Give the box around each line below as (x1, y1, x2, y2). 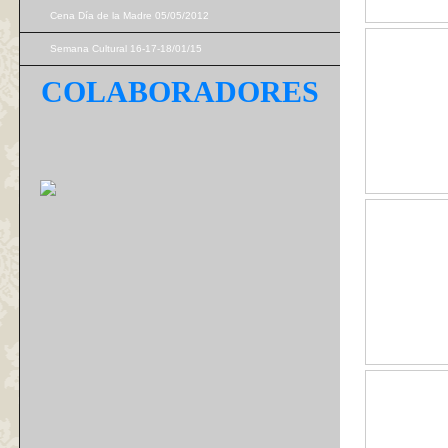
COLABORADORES (41, 75, 319, 108)
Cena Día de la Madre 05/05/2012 (50, 10, 209, 21)
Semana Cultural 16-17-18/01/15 (50, 43, 202, 54)
